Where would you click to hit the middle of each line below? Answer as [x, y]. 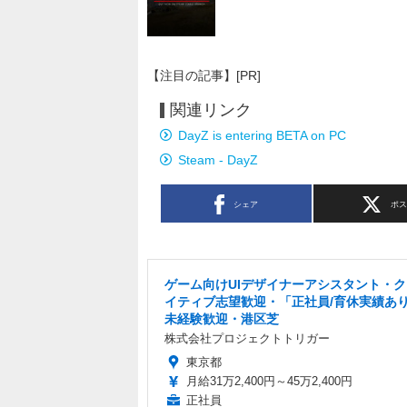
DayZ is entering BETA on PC [262, 136]
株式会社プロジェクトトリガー [247, 339]
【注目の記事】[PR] [204, 76]
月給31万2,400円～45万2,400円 [269, 382]
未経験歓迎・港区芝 [222, 319]
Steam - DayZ [218, 160]
